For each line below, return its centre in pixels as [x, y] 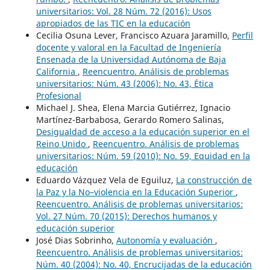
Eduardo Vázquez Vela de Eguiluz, [106, 180]
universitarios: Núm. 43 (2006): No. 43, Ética [124, 83]
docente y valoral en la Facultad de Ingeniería [128, 47]
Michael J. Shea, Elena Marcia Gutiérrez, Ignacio [133, 107]
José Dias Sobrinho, [76, 240]
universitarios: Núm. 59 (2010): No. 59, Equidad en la [143, 155]
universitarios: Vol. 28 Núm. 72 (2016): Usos [124, 11]
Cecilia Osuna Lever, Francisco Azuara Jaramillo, [134, 35]
